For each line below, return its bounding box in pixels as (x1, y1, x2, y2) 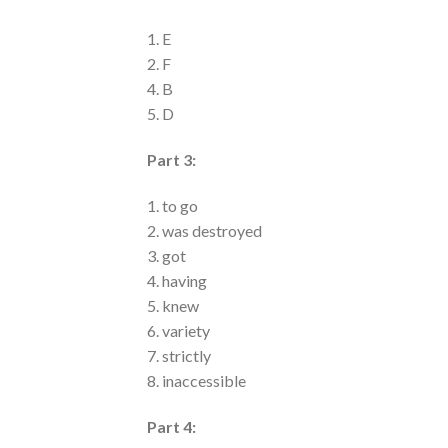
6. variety (147, 321, 210, 341)
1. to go (147, 196, 198, 216)
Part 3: (147, 150, 196, 170)
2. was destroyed (147, 221, 262, 241)
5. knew (147, 296, 199, 316)
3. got (147, 246, 186, 266)
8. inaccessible (147, 371, 246, 391)
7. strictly (147, 346, 211, 366)
